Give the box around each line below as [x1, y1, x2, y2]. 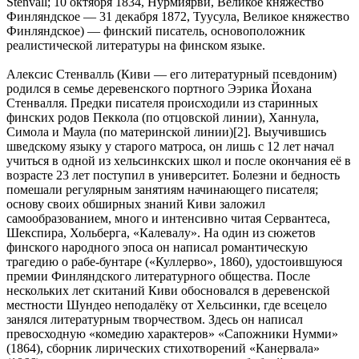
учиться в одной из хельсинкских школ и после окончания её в [6, 153, 351, 167]
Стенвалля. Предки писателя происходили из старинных [6, 95, 318, 110]
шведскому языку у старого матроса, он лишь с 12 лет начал [6, 139, 334, 153]
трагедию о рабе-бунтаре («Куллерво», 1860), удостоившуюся [6, 254, 342, 268]
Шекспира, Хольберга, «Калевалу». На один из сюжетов [6, 225, 316, 240]
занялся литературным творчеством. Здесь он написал [6, 312, 303, 326]
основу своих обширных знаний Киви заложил [6, 196, 265, 211]
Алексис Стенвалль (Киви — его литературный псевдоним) [6, 67, 337, 81]
